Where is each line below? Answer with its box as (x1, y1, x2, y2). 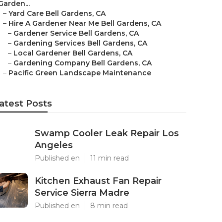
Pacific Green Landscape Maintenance (8, 68, 151, 77)
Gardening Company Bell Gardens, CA (13, 58, 152, 67)
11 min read (90, 154, 129, 163)
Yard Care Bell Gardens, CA (8, 9, 106, 18)
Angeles (35, 140, 73, 151)
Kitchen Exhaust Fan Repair (35, 175, 162, 186)
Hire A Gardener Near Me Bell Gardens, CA (8, 19, 161, 28)
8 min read (90, 201, 128, 210)
